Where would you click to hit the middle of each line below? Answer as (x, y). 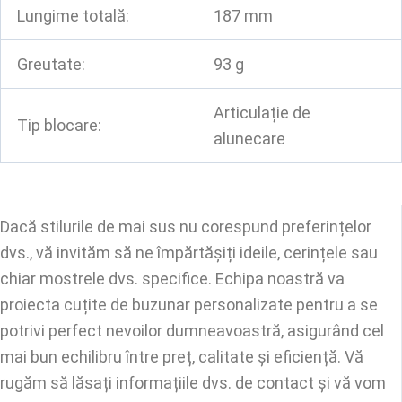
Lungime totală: (73, 16)
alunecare (249, 139)
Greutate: (51, 64)
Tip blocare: (59, 125)
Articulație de (262, 113)
